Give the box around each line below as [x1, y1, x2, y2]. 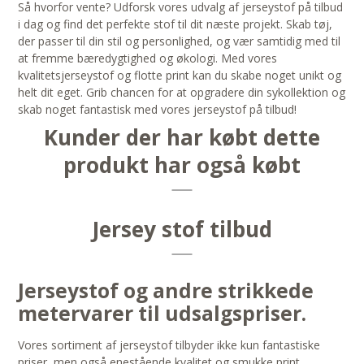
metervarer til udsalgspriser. [18, 300, 307, 327]
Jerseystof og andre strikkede [18, 277, 314, 305]
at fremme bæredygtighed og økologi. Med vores [18, 50, 278, 67]
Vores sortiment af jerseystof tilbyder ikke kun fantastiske [18, 337, 321, 353]
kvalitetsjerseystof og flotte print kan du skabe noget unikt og [18, 67, 342, 84]
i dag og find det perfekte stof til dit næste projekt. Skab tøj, [18, 16, 333, 32]
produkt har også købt [63, 150, 301, 180]
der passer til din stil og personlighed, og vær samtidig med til [18, 33, 341, 50]
